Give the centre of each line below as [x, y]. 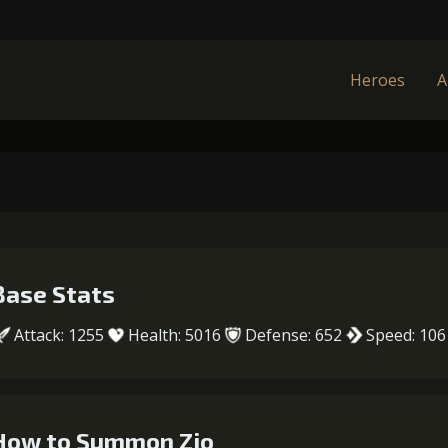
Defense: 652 [293, 335]
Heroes [377, 80]
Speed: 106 [406, 335]
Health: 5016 [174, 335]
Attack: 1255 [59, 335]
